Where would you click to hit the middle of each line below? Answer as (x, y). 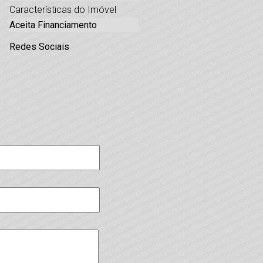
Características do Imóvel (63, 9)
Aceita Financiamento (53, 25)
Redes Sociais (39, 46)
